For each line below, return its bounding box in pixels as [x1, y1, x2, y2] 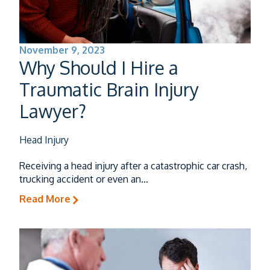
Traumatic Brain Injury [19, 78, 199, 101]
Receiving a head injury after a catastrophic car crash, [19, 160, 247, 172]
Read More [19, 193, 73, 206]
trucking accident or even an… [19, 173, 148, 186]
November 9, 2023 [19, 44, 105, 57]
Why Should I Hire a [19, 56, 178, 80]
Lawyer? [19, 99, 90, 123]
